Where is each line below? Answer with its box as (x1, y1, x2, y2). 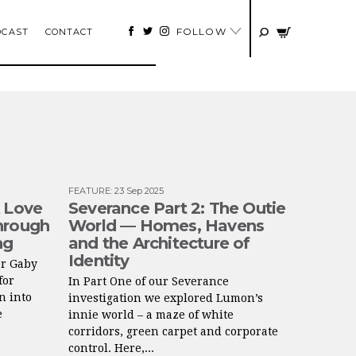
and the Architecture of (68, 234, 250, 253)
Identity (68, 251, 130, 270)
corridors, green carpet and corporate (68, 325, 278, 338)
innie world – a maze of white (68, 308, 234, 321)
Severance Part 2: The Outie (68, 199, 286, 218)
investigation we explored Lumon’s (68, 292, 263, 304)
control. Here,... (68, 342, 154, 354)
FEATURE (68, 185, 110, 196)
